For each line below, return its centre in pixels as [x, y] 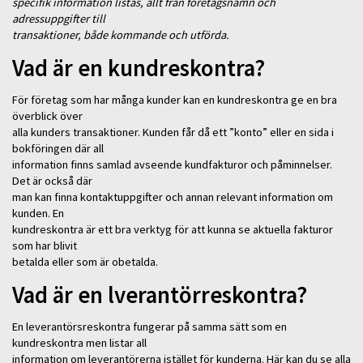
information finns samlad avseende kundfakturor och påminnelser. [172, 164]
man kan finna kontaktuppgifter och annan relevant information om [173, 196]
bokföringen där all [58, 148]
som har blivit [45, 245]
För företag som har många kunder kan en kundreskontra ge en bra [175, 99]
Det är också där [52, 180]
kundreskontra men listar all [79, 342]
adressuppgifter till [59, 18]
